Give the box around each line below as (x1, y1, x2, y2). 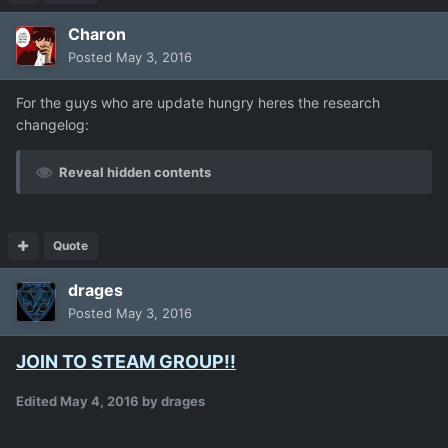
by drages (139, 392, 205, 409)
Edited (16, 392, 60, 409)
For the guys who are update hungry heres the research (16, 93, 380, 111)
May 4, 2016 (60, 392, 139, 409)
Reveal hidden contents (59, 163, 211, 180)
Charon (68, 23, 126, 44)
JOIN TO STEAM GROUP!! (16, 350, 236, 372)
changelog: (16, 115, 89, 133)
